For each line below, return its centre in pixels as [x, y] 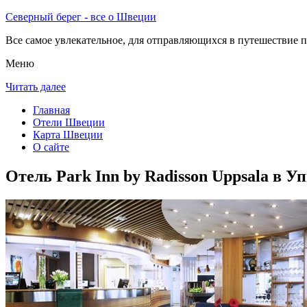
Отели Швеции [69, 122]
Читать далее [36, 87]
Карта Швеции [68, 135]
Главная [51, 110]
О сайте [51, 147]
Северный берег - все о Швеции [81, 17]
